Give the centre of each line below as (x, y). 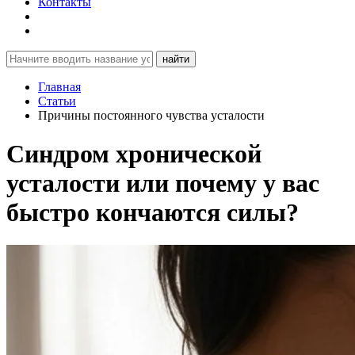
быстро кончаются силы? (153, 213)
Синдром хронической (134, 154)
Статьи (57, 101)
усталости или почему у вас (163, 183)
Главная (59, 87)
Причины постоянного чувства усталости (151, 115)
